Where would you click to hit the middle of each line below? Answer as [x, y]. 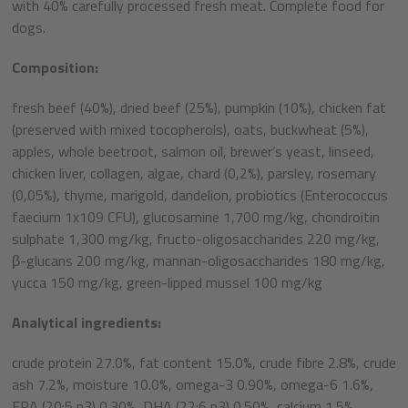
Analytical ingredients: [87, 323]
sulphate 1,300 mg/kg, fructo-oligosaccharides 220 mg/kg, [196, 239]
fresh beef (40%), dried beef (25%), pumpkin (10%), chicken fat [199, 108]
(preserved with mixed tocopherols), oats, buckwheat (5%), [190, 130]
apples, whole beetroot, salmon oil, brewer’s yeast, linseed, [193, 152]
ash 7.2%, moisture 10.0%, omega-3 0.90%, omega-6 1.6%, [193, 385]
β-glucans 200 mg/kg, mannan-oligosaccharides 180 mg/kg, [199, 261]
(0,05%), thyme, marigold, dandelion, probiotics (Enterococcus [200, 195]
